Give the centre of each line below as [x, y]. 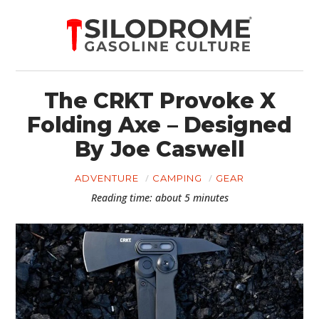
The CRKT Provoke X [159, 101]
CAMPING [177, 178]
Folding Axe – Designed [159, 125]
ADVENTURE [107, 178]
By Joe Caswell [159, 149]
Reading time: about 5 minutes [159, 198]
